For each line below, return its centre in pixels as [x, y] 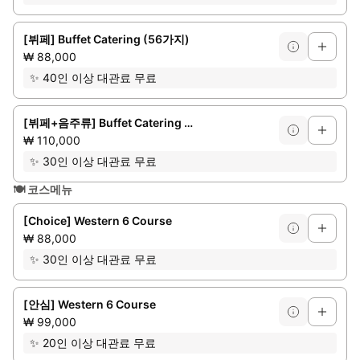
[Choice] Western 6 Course [98, 221]
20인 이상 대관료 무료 [99, 343]
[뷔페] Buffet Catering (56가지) [106, 39]
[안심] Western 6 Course [90, 304]
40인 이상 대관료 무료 [100, 78]
